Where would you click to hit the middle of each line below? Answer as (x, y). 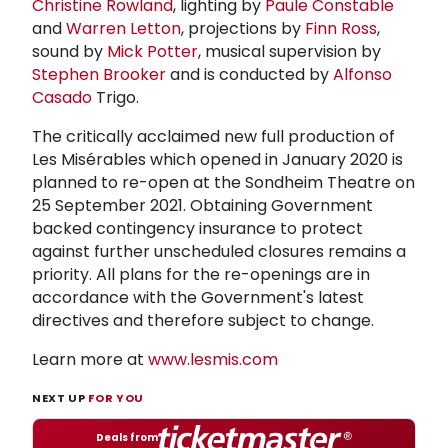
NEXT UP (60, 397)
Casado (62, 97)
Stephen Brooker (99, 74)
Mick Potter (152, 51)
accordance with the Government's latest (198, 297)
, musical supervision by (289, 51)
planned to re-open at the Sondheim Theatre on (223, 182)
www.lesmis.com (213, 359)
